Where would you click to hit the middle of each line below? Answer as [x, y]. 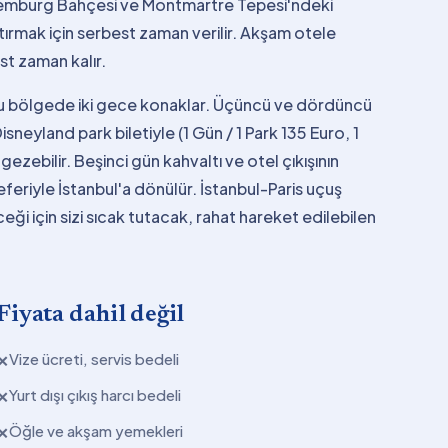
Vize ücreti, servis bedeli [94, 358]
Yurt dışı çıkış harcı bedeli [95, 394]
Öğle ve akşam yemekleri [96, 430]
